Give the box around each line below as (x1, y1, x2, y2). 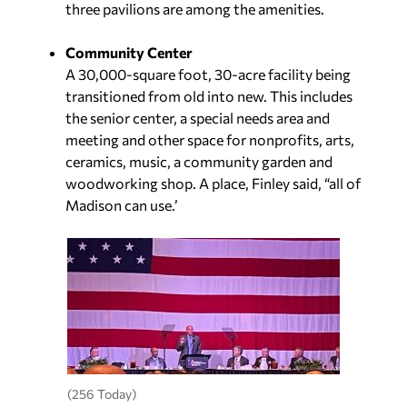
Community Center (65, 44, 193, 62)
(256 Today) (67, 385, 136, 402)
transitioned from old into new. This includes (65, 87, 352, 105)
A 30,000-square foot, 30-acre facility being (65, 65, 351, 84)
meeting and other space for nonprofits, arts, (65, 131, 354, 149)
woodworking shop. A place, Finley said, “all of (65, 174, 361, 193)
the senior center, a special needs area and (65, 109, 330, 127)
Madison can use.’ (65, 196, 178, 214)
